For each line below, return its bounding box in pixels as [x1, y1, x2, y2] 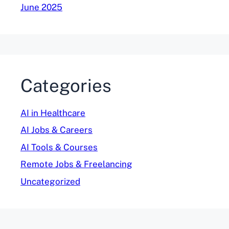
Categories [20, 75, 111, 96]
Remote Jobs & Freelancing [20, 159, 132, 169]
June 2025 [20, 2, 62, 12]
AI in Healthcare [20, 107, 85, 118]
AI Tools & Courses [20, 142, 98, 152]
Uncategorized [20, 176, 80, 187]
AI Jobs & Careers [20, 125, 93, 135]
